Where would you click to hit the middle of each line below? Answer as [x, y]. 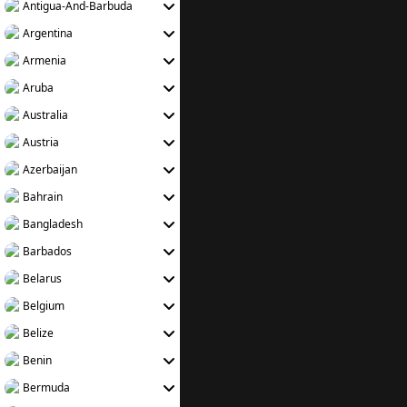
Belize [38, 333]
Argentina [48, 33]
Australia [45, 115]
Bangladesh [53, 224]
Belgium [44, 306]
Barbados [47, 251]
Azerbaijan [50, 169]
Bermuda [46, 387]
